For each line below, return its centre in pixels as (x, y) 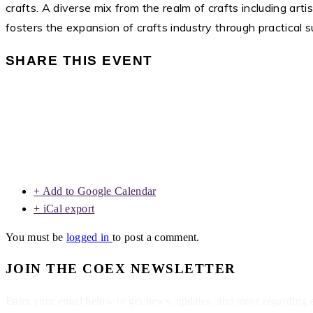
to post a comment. (156, 237)
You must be (36, 237)
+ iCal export (64, 208)
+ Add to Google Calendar (95, 191)
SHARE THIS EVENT (79, 61)
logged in (89, 237)
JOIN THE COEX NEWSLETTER (121, 269)
